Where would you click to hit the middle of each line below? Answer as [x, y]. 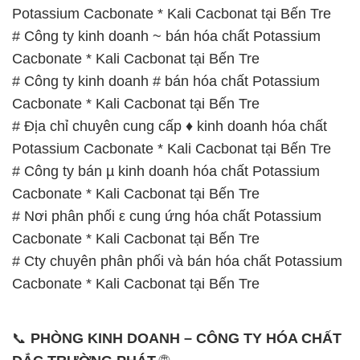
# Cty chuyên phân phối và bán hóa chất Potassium [177, 261]
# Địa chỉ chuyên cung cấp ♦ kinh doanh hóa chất [170, 126]
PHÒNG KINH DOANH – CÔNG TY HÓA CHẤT [186, 338]
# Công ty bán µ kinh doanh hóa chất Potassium [166, 171]
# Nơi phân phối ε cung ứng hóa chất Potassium [167, 216]
